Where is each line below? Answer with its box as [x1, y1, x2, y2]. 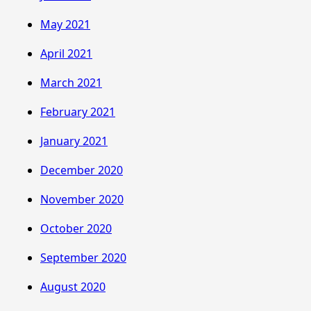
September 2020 [40, 249, 126, 265]
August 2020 [40, 278, 106, 294]
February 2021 [40, 103, 115, 119]
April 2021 [40, 45, 92, 61]
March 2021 [40, 74, 102, 90]
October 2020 [40, 220, 112, 236]
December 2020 [40, 162, 123, 178]
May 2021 [40, 16, 90, 32]
